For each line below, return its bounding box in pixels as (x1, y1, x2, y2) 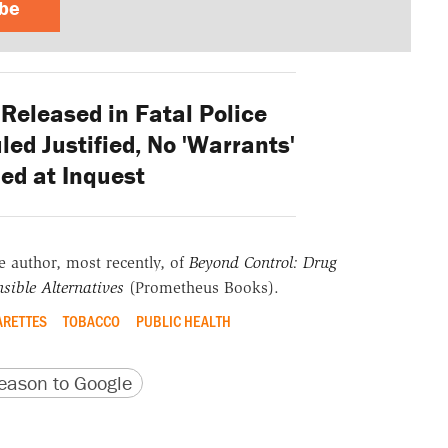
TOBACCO (62, 309, 120, 331)
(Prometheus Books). (123, 278, 279, 298)
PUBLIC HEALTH (135, 309, 231, 331)
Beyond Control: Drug (188, 253, 337, 273)
